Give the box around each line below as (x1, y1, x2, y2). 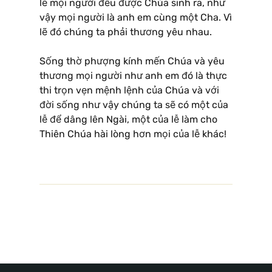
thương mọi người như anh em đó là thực (39, 69, 227, 81)
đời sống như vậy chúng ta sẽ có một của (39, 98, 228, 110)
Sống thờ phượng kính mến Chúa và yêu (39, 55, 225, 67)
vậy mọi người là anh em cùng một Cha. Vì (39, 11, 232, 23)
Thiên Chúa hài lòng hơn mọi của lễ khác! (39, 127, 226, 140)
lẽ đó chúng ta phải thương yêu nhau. (39, 25, 212, 38)
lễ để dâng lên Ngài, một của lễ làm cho (39, 113, 217, 125)
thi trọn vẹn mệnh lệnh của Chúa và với (39, 84, 219, 96)
